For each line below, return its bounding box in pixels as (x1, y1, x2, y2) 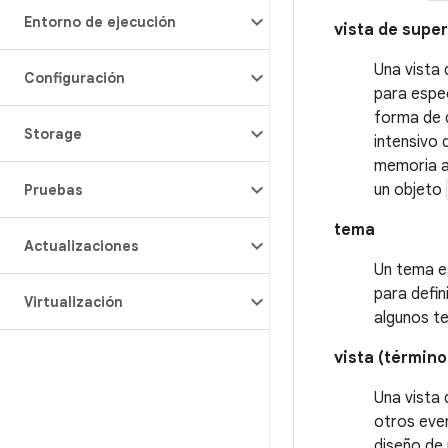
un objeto (374, 180, 446, 200)
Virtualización (24, 293, 123, 311)
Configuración (24, 69, 125, 87)
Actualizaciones (24, 237, 139, 255)
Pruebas (24, 181, 83, 199)
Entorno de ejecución (24, 13, 176, 31)
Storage (24, 125, 82, 143)
